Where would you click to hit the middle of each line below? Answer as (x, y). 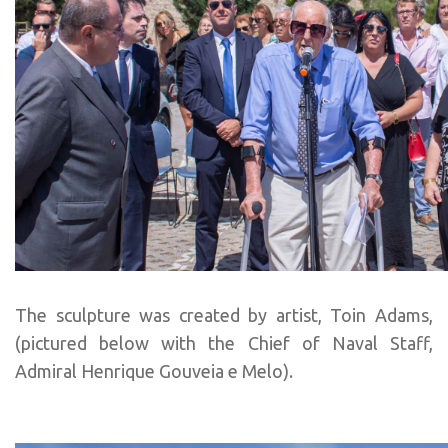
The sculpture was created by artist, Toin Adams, (224, 314)
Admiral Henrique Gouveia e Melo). (154, 370)
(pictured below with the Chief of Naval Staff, (224, 342)
